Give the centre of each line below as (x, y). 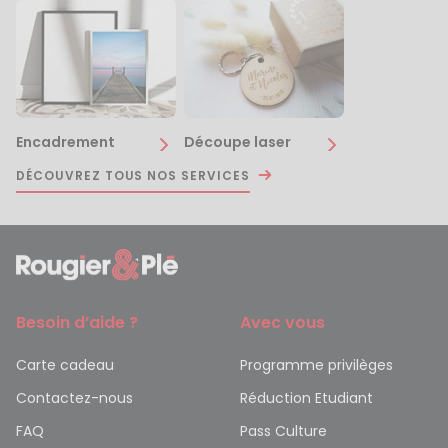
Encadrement (65, 141)
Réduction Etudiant (306, 397)
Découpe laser (237, 141)
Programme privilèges (316, 364)
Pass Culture (283, 430)
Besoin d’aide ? (77, 322)
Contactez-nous (74, 397)
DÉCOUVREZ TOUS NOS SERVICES (133, 175)
